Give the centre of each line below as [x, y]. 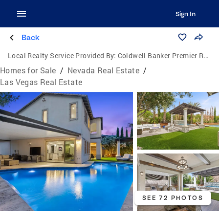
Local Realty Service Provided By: [62, 55]
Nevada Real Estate [104, 70]
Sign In [185, 14]
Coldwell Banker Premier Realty [161, 55]
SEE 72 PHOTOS [173, 197]
